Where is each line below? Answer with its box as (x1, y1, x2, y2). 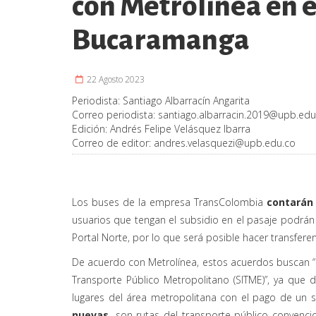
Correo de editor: (72, 135, 154, 150)
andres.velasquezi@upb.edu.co (154, 135, 296, 150)
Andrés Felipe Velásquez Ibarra (110, 121, 250, 135)
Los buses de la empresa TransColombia (72, 195, 263, 209)
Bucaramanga (72, 24, 250, 56)
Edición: (72, 121, 110, 135)
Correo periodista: (72, 107, 158, 121)
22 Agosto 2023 (85, 73, 145, 85)
